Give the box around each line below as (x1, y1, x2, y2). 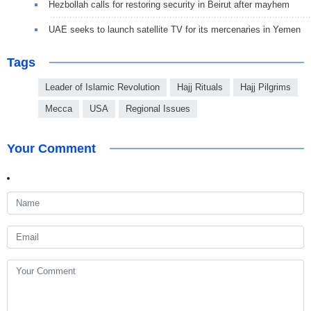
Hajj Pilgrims (240, 81, 291, 92)
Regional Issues (126, 103, 190, 114)
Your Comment (7, 141, 96, 155)
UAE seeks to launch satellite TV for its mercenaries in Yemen (49, 24, 301, 35)
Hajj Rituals (177, 81, 223, 92)
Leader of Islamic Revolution (45, 81, 160, 92)
